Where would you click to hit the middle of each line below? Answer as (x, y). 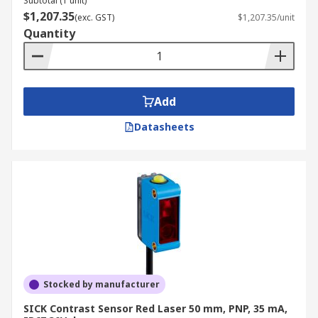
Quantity (49, 33)
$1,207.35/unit (266, 17)
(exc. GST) (94, 17)
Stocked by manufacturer (102, 284)
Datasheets (164, 127)
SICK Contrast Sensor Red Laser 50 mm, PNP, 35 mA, (155, 308)
